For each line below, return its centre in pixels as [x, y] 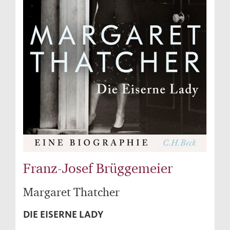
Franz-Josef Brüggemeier [98, 168]
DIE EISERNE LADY [63, 215]
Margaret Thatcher [71, 192]
